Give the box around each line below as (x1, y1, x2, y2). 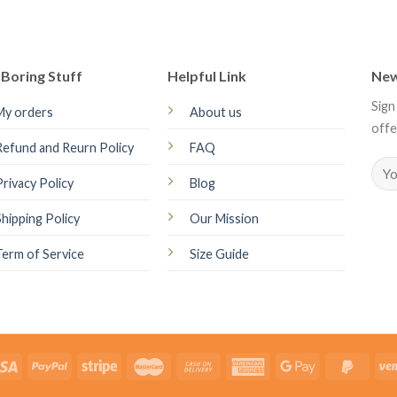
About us (189, 104, 242, 120)
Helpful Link (167, 66, 246, 84)
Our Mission (189, 210, 259, 226)
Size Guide (189, 245, 249, 261)
